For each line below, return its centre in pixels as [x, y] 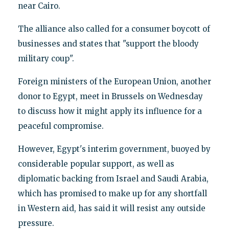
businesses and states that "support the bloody [108, 44]
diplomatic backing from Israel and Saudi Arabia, [113, 179]
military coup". [46, 59]
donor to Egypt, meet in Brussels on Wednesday [110, 97]
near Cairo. [39, 6]
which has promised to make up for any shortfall [112, 194]
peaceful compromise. [61, 126]
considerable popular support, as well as [96, 164]
